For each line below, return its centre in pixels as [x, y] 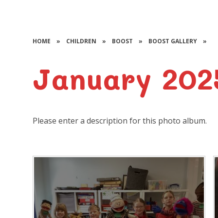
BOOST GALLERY [173, 41]
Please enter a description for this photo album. [120, 121]
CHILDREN [82, 41]
